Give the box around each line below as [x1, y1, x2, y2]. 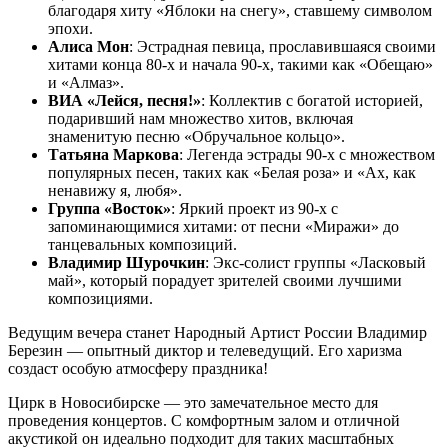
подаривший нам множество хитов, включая [48, 110, 353, 127]
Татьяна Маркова [48, 146, 179, 163]
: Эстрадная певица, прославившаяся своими [129, 38, 436, 55]
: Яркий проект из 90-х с [171, 200, 338, 217]
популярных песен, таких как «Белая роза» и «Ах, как [48, 164, 416, 181]
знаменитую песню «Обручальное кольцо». [48, 128, 345, 145]
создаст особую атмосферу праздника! [8, 360, 268, 377]
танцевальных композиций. [48, 236, 237, 253]
